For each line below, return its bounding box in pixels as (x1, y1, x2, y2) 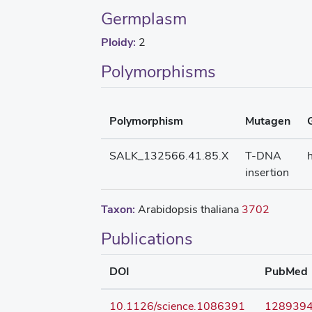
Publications (101, 228, 193, 249)
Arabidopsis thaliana (135, 202, 242, 217)
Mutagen (245, 114, 290, 128)
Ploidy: (101, 35, 136, 49)
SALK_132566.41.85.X (109, 148, 228, 163)
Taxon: (101, 202, 135, 217)
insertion (245, 165, 289, 180)
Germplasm (101, 8, 187, 29)
